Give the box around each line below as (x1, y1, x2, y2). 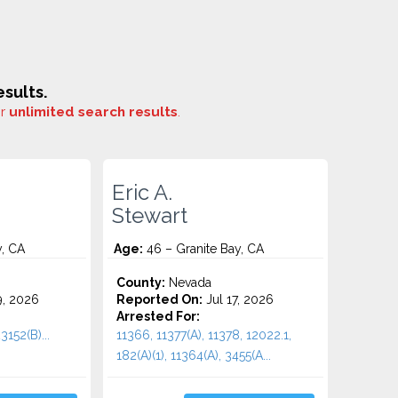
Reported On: (116, 292, 203, 306)
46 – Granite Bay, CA (143, 242, 265, 256)
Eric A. (112, 180, 173, 205)
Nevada (165, 275, 212, 290)
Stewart (112, 203, 188, 228)
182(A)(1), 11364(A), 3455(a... (116, 348, 272, 362)
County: (116, 275, 166, 290)
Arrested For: (116, 309, 201, 323)
